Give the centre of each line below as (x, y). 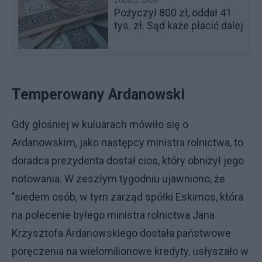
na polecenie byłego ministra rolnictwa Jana (113, 215)
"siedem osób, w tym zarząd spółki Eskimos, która (127, 196)
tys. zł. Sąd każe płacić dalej (179, 25)
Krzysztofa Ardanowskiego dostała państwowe (121, 233)
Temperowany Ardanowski (98, 94)
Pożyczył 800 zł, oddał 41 (173, 12)
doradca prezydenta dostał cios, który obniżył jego (128, 160)
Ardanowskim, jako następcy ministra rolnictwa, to (127, 142)
